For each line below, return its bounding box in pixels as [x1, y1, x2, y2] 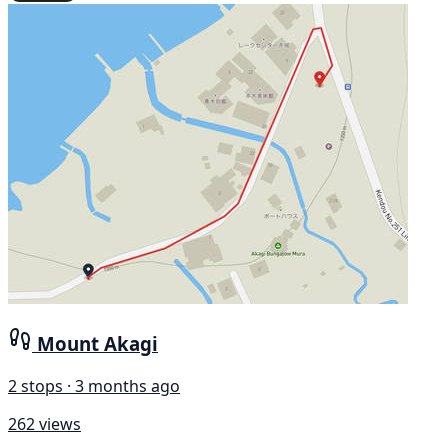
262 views [8, 413, 81, 436]
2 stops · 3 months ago [8, 375, 180, 398]
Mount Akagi [37, 331, 158, 357]
